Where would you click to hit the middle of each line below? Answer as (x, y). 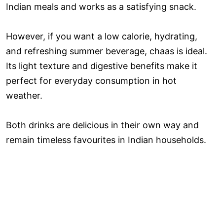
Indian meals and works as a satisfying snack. (101, 7)
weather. (24, 96)
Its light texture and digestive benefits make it (102, 66)
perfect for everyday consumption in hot (91, 81)
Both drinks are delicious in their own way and (102, 125)
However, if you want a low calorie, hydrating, (102, 37)
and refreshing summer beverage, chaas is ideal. (107, 51)
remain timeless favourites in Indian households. (106, 140)
